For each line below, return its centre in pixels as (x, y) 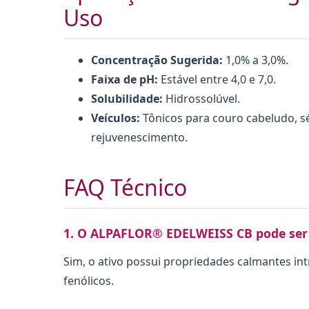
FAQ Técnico (125, 187)
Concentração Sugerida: (157, 60)
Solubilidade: (127, 98)
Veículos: (116, 118)
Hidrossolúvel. (201, 98)
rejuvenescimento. (139, 137)
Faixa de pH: (124, 79)
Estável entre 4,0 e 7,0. (217, 79)
